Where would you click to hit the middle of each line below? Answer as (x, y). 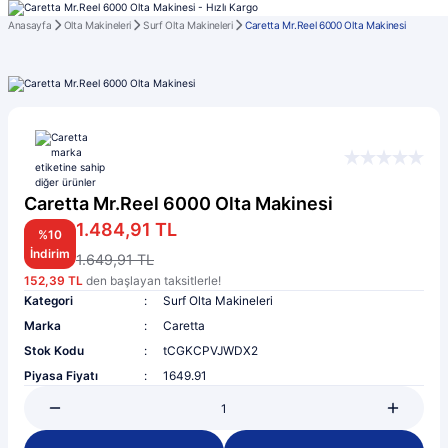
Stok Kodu (54, 351)
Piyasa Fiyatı (61, 376)
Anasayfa (30, 25)
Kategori (48, 301)
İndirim (50, 254)
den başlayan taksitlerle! (152, 281)
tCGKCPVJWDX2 (210, 351)
